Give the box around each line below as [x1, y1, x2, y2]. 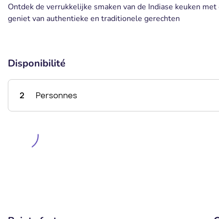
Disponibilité [8, 57, 66, 70]
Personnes [36, 90, 77, 101]
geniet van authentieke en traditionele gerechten [8, 13, 180, 24]
